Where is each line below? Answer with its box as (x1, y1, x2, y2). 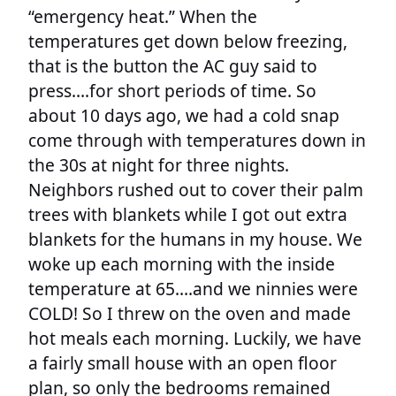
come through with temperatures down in (28, 127, 366, 152)
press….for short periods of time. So (28, 78, 316, 103)
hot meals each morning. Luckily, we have (28, 325, 362, 350)
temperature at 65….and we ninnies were (28, 276, 358, 301)
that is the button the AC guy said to (28, 53, 317, 78)
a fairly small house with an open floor (28, 350, 337, 375)
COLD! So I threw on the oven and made (28, 301, 351, 325)
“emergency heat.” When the (28, 4, 257, 28)
